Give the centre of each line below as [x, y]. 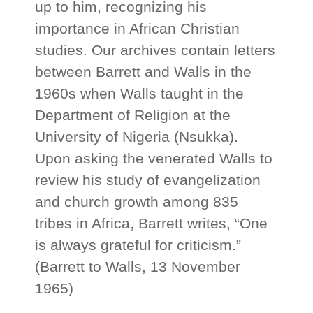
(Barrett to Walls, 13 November [138, 267]
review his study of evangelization [148, 180]
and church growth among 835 [137, 202]
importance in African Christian [138, 29]
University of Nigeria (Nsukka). [137, 137]
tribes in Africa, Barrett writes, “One [152, 224]
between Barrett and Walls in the [144, 72]
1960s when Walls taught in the [140, 94]
